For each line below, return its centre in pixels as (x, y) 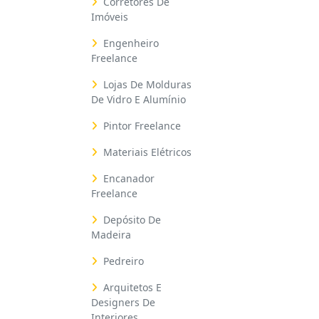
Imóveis (110, 17)
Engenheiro (131, 43)
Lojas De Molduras (147, 84)
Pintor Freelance (142, 126)
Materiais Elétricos (147, 152)
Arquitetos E (132, 287)
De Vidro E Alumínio (138, 99)
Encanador (129, 178)
